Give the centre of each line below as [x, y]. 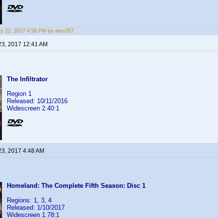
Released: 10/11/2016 [37, 101]
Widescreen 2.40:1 [33, 108]
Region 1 [19, 94]
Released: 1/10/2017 [36, 208]
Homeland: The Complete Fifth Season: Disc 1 [76, 186]
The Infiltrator [27, 79]
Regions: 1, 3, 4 [29, 200]
